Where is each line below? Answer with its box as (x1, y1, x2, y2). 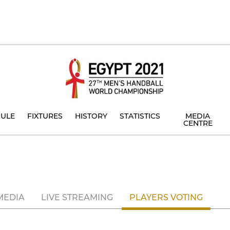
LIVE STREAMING (41, 193, 113, 202)
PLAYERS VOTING (129, 193, 203, 202)
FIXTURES (27, 111, 63, 121)
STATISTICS (120, 111, 160, 121)
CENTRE (183, 119, 213, 128)
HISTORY (75, 111, 107, 121)
